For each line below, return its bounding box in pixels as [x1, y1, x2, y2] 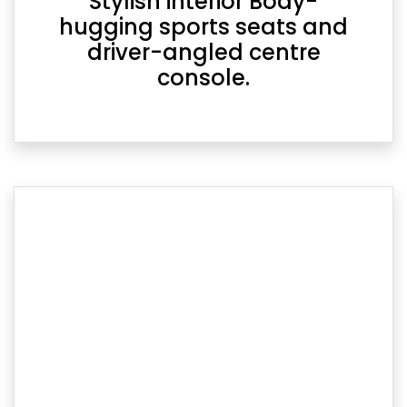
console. [157, 62, 250, 93]
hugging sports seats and [59, 11, 348, 42]
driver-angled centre [86, 36, 321, 67]
